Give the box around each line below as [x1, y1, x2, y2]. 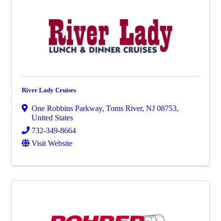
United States [32, 113, 73, 122]
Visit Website [32, 139, 73, 147]
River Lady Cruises [22, 86, 76, 94]
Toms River [106, 104, 142, 112]
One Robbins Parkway [32, 104, 102, 112]
